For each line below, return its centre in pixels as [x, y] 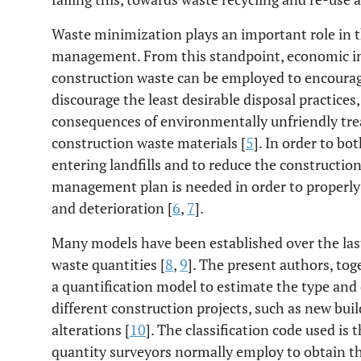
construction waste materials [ [149, 143]
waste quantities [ [108, 264]
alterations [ [91, 330]
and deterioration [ [112, 208]
